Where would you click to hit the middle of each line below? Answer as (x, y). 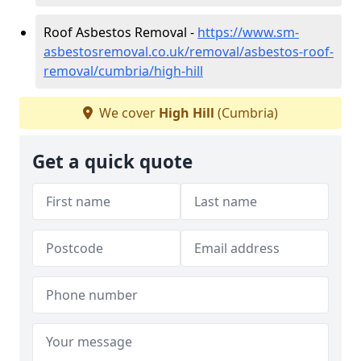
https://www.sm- (248, 32)
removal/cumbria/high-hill (123, 71)
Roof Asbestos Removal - (120, 32)
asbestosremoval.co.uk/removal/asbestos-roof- (189, 51)
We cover (127, 112)
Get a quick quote (112, 161)
